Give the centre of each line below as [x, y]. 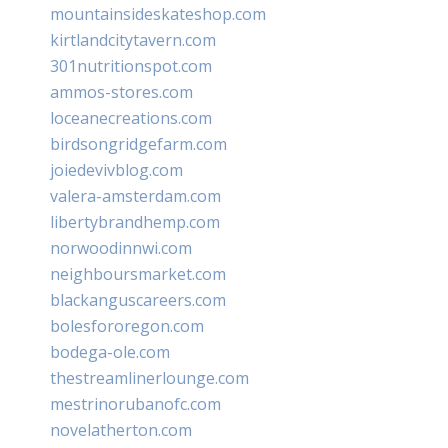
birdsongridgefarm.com [138, 143]
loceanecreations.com [131, 117]
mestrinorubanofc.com [135, 403]
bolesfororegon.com [127, 325]
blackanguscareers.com [138, 299]
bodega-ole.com [110, 351]
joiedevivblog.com [116, 169]
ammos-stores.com [121, 91]
